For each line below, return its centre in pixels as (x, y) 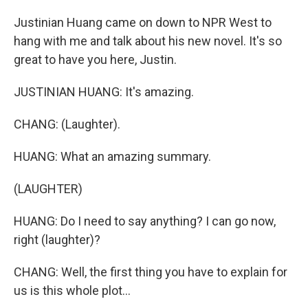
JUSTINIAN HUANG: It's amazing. (104, 92)
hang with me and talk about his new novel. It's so (148, 41)
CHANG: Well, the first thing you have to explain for (151, 272)
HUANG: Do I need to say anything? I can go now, (145, 221)
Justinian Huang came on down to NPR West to (143, 22)
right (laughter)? (57, 240)
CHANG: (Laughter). (67, 124)
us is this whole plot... (72, 290)
